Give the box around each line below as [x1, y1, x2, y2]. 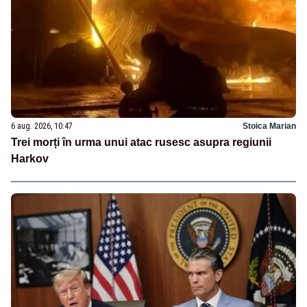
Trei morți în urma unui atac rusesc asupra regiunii [11, 136, 271, 148]
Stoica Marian [243, 121, 296, 131]
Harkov [11, 152, 49, 164]
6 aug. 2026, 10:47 [11, 121, 73, 131]
